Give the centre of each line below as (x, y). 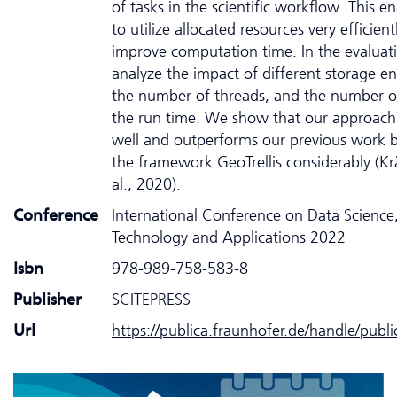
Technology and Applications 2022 (229, 237)
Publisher (47, 299)
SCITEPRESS (151, 299)
